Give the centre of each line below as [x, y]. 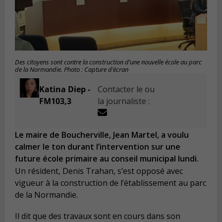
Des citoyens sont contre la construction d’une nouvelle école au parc [108, 62]
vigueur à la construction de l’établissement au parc [111, 183]
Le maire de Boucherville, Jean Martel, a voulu [102, 135]
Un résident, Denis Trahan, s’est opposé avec [99, 171]
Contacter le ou [126, 89]
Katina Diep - [64, 89]
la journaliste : [124, 101]
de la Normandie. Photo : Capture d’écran [72, 70]
